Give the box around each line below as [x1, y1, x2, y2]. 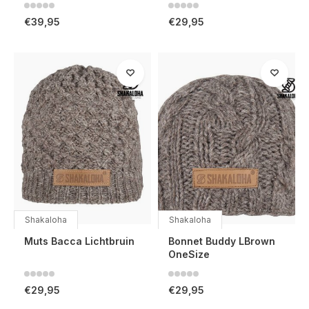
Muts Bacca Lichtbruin [24, 235, 134, 247]
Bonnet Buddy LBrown [168, 235, 275, 247]
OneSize [168, 248, 210, 260]
